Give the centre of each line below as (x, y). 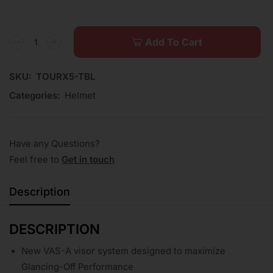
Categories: (35, 96)
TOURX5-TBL (66, 77)
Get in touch (88, 160)
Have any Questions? (55, 144)
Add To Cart (173, 42)
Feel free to (35, 160)
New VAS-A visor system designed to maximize (123, 251)
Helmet (80, 96)
